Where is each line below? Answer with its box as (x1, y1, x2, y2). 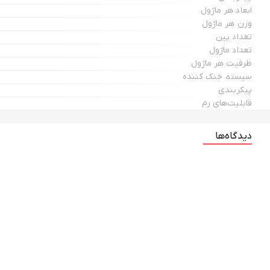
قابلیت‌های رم (201, 98, 252, 109)
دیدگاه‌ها (215, 130, 252, 142)
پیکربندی (218, 84, 252, 96)
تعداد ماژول (209, 45, 252, 56)
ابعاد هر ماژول (200, 5, 252, 16)
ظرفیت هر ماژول (190, 58, 252, 69)
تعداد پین (216, 31, 252, 43)
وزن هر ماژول (201, 18, 252, 30)
